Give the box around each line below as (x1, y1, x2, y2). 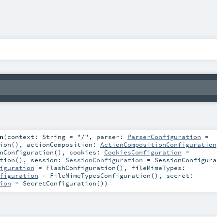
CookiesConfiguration (104, 148, 182, 156)
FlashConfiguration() (46, 163, 124, 171)
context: (7, 132, 42, 140)
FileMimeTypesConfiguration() (49, 171, 158, 179)
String (42, 132, 65, 140)
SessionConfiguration (65, 155, 143, 164)
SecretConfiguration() (22, 179, 104, 187)
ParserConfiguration (127, 132, 201, 140)
